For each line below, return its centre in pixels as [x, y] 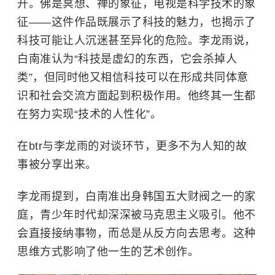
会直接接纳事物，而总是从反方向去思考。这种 [137, 233]
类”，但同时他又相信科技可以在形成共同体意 [133, 77]
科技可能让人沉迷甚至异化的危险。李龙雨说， [137, 41]
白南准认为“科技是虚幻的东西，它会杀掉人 [127, 59]
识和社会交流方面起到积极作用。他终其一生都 [137, 96]
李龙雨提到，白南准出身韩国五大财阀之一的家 [137, 196]
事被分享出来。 [57, 165]
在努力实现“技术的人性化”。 [89, 114]
